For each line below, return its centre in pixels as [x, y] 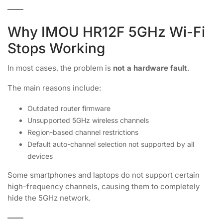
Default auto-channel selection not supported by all [111, 144]
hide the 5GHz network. [49, 198]
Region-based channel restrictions [83, 132]
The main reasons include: [54, 88]
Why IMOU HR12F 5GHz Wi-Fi [106, 32]
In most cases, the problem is [60, 68]
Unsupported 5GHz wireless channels [88, 120]
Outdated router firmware [69, 108]
